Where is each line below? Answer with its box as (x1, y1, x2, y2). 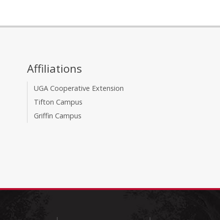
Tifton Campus (34, 97, 83, 107)
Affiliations (27, 61, 82, 76)
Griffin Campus (34, 111, 82, 121)
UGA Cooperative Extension (34, 83, 124, 93)
